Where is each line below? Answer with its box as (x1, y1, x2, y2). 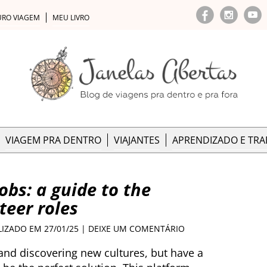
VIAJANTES (114, 133, 160, 147)
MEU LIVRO (52, 13, 89, 23)
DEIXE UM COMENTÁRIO (88, 223, 185, 234)
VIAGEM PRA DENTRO (5, 133, 101, 147)
